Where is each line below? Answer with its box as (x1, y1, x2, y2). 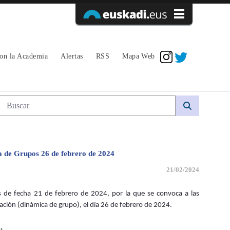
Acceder (163, 37, 187, 45)
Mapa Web (122, 52, 155, 60)
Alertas (61, 52, 83, 60)
